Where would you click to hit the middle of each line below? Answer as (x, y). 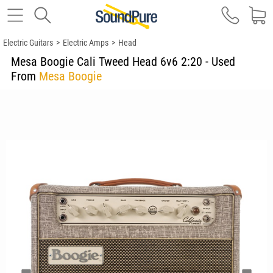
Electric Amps (86, 43)
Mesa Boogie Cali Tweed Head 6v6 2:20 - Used (125, 62)
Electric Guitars (28, 43)
